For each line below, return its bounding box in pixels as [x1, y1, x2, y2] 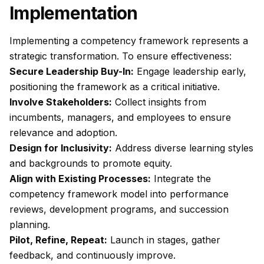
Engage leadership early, [134, 65, 246, 77]
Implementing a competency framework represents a [9, 35, 248, 47]
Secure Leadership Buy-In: [9, 65, 134, 77]
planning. [9, 219, 50, 230]
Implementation [9, 2, 138, 24]
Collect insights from [112, 96, 206, 108]
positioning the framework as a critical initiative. [9, 81, 220, 93]
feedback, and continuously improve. [9, 249, 176, 261]
